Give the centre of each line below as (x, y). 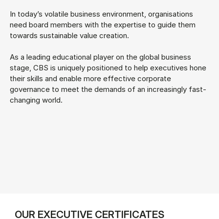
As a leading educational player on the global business (100, 57)
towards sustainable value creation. (69, 35)
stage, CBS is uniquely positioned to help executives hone (108, 67)
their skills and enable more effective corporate (90, 78)
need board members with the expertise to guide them (103, 24)
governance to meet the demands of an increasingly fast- (108, 89)
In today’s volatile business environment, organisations (101, 14)
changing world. (36, 100)
